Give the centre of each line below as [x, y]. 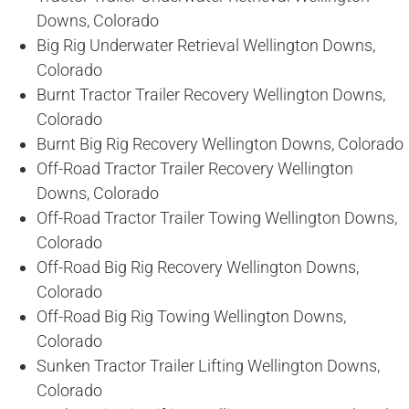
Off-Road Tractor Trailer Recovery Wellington [195, 169]
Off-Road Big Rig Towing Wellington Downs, [191, 317]
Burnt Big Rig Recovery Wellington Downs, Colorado [220, 144]
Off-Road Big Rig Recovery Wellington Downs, [198, 267]
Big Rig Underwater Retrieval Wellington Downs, [206, 46]
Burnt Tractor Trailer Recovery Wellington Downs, [211, 95]
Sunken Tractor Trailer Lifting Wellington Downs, [208, 366]
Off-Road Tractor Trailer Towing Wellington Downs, [217, 218]
